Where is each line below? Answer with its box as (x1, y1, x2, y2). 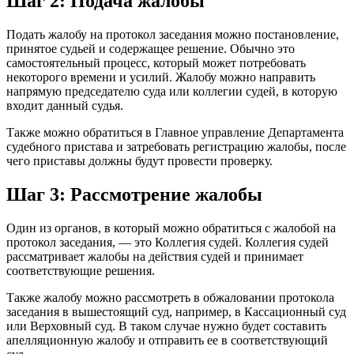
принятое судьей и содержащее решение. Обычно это (6, 41, 295, 55)
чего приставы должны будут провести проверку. (6, 153, 273, 168)
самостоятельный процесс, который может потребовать (6, 55, 306, 70)
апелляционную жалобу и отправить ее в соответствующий (6, 333, 328, 347)
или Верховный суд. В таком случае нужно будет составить (6, 318, 326, 333)
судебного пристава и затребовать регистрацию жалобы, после (6, 139, 346, 153)
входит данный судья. (6, 98, 123, 112)
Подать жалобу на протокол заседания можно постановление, (6, 27, 339, 41)
